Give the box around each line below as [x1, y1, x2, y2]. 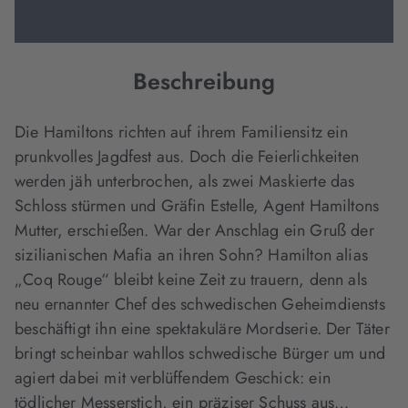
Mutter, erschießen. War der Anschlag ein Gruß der [15, 219, 374, 242]
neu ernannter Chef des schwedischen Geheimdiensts [15, 292, 385, 316]
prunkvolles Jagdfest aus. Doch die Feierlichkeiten [15, 145, 359, 168]
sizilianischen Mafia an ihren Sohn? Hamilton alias [15, 243, 368, 267]
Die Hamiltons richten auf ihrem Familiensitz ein [15, 120, 349, 144]
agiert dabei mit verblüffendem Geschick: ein [15, 366, 331, 390]
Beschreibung [133, 65, 275, 97]
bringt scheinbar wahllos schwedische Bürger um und [15, 342, 385, 365]
